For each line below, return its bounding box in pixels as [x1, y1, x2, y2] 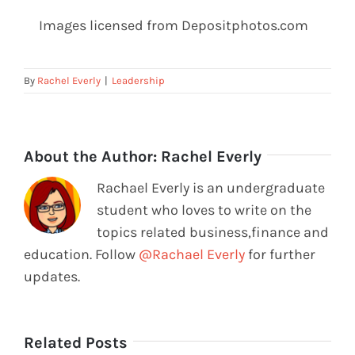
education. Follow [24, 246, 139, 264]
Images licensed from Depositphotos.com [39, 17, 309, 35]
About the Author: [24, 147, 161, 166]
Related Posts [24, 334, 128, 353]
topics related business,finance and [97, 223, 329, 242]
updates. [24, 268, 80, 286]
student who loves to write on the [97, 201, 311, 219]
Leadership [112, 74, 165, 87]
